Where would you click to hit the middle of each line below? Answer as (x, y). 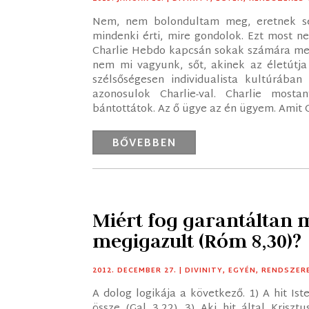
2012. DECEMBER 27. (135, 270)
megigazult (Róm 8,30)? (197, 241)
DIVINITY (204, 270)
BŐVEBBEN (144, 143)
